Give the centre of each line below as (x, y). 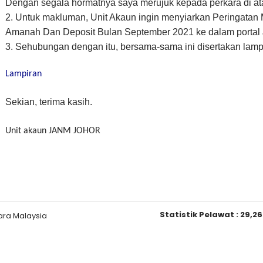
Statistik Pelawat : (200, 215)
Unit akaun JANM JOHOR (53, 131)
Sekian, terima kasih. (49, 102)
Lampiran (23, 74)
